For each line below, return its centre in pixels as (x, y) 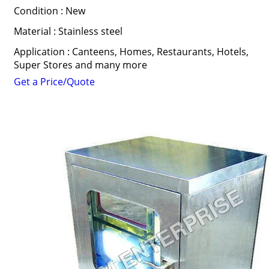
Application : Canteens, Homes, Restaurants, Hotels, (131, 52)
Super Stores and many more (80, 65)
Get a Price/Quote (54, 82)
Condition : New (49, 11)
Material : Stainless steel (68, 31)
